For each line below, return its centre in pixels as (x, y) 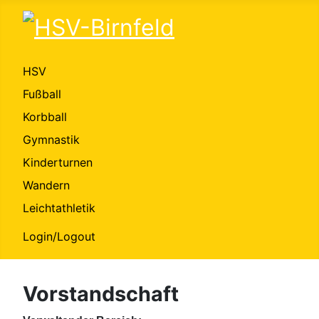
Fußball (42, 94)
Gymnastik (51, 140)
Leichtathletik (59, 208)
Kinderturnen (58, 163)
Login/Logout (59, 237)
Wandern (46, 185)
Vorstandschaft (101, 294)
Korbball (45, 117)
